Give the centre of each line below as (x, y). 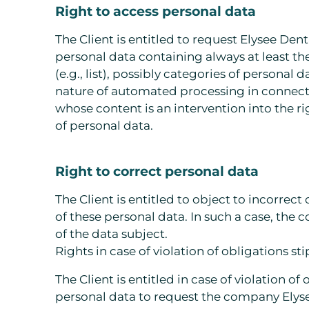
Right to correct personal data (157, 171)
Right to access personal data (156, 11)
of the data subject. (111, 234)
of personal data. (104, 126)
